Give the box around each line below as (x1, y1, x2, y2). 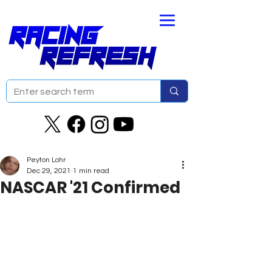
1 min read (73, 167, 109, 175)
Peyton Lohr (27, 156, 66, 164)
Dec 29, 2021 (27, 167, 71, 175)
